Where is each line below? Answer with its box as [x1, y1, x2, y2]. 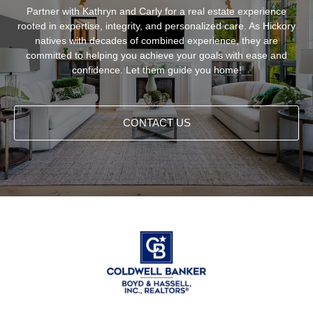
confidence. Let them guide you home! [71, 64, 242, 75]
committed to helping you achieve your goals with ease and [26, 49, 287, 61]
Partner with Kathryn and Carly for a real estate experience [27, 5, 286, 17]
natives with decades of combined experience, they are [35, 34, 278, 46]
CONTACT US [122, 116, 191, 129]
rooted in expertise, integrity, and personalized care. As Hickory [17, 20, 296, 31]
